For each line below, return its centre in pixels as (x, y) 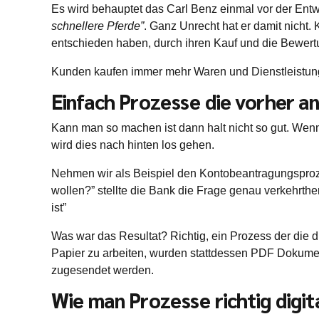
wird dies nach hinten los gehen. (133, 145)
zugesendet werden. (103, 270)
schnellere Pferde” (98, 26)
